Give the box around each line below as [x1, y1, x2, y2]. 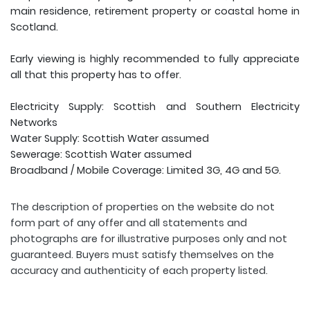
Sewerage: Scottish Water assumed [10, 147, 192, 162]
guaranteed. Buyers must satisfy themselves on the [10, 248, 274, 262]
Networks [10, 116, 57, 130]
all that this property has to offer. [10, 68, 181, 82]
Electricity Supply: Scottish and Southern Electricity [10, 100, 300, 114]
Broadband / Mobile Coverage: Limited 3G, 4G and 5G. [10, 163, 281, 178]
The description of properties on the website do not [10, 200, 275, 215]
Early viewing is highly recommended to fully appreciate [10, 52, 300, 66]
